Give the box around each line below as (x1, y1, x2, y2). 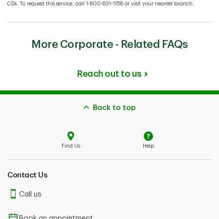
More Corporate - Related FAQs (31, 39, 188, 50)
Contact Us (7, 172, 47, 179)
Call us (19, 191, 42, 198)
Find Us (62, 143, 80, 149)
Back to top (93, 104, 135, 111)
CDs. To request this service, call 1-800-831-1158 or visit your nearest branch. (7, 1, 194, 6)
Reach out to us (77, 69, 142, 78)
